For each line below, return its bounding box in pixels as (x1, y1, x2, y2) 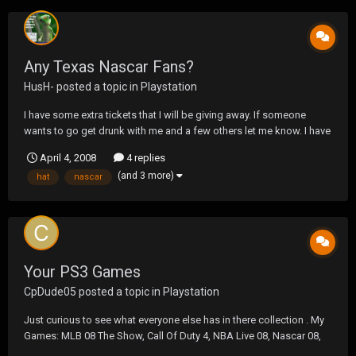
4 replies (124, 152, 165, 164)
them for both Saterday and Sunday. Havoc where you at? (24, 141, 285, 153)
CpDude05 (24, 284, 76, 298)
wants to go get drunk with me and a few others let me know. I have (24, 125, 331, 137)
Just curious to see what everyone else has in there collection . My (24, 313, 324, 326)
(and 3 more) (118, 169, 176, 181)
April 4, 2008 (40, 152, 96, 164)
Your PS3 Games (24, 261, 141, 281)
